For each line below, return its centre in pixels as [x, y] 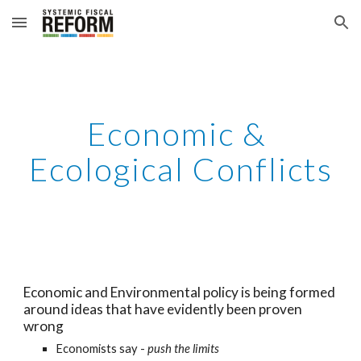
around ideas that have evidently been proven [163, 309]
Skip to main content [70, 30]
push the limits [184, 349]
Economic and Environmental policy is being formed [180, 292]
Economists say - [102, 349]
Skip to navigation [298, 30]
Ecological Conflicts [180, 169]
